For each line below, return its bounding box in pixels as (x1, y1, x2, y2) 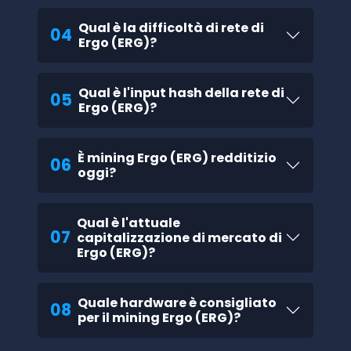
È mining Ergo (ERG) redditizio (78, 149, 277, 168)
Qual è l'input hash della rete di (78, 84, 284, 103)
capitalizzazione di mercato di (77, 228, 282, 247)
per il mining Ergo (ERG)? (78, 308, 241, 327)
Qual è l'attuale (77, 213, 180, 232)
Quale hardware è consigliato (78, 293, 277, 312)
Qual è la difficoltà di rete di (78, 19, 264, 38)
